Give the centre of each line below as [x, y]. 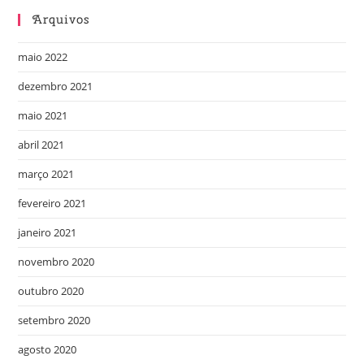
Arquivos [62, 20]
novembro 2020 [56, 262]
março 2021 [46, 174]
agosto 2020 [48, 350]
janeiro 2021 [48, 233]
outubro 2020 [51, 291]
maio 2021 [43, 116]
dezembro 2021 [56, 87]
